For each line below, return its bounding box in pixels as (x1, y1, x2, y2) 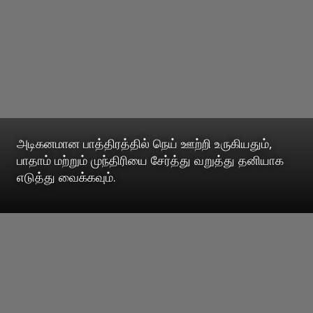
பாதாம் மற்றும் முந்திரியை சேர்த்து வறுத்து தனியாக (17, 151, 284, 168)
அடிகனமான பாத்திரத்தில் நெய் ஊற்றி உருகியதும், (17, 134, 272, 152)
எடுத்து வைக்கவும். (17, 168, 116, 185)
